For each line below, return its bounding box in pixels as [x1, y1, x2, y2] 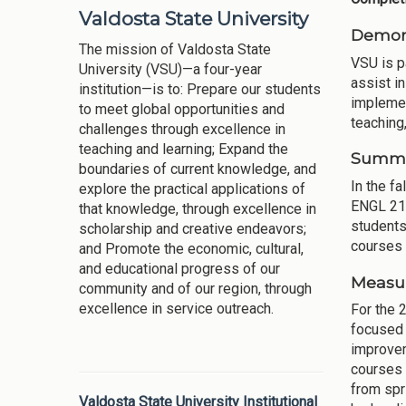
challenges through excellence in [79, 121, 285, 139]
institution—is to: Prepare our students [79, 81, 321, 99]
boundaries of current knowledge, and [79, 160, 316, 179]
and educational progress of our [79, 260, 280, 278]
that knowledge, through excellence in [79, 200, 316, 218]
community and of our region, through [79, 280, 312, 298]
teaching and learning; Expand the [79, 140, 288, 159]
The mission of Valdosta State [79, 41, 271, 59]
